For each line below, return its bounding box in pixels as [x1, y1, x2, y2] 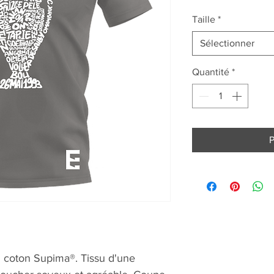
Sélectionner [200, 38, 254, 49]
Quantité [192, 67, 229, 78]
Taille [192, 14, 215, 25]
